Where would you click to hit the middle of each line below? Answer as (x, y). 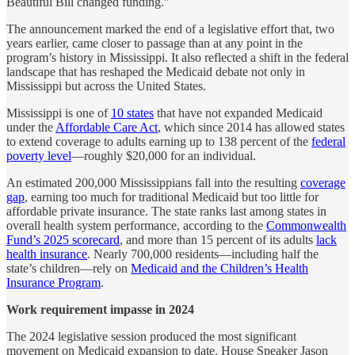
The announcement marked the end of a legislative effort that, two (170, 29)
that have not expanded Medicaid (238, 113)
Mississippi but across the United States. (106, 86)
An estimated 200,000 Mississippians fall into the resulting (153, 182)
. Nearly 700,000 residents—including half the (203, 254)
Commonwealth (306, 225)
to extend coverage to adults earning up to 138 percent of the (159, 141)
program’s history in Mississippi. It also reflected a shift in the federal (177, 57)
